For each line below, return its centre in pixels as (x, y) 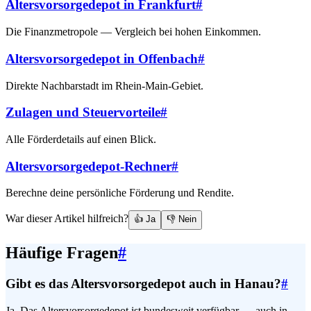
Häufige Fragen (62, 253)
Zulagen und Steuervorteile (83, 112)
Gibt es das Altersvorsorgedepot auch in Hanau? (143, 284)
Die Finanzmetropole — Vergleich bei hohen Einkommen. (133, 32)
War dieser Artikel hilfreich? (67, 219)
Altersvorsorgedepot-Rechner (89, 166)
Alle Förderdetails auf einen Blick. (81, 139)
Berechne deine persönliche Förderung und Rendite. (120, 193)
